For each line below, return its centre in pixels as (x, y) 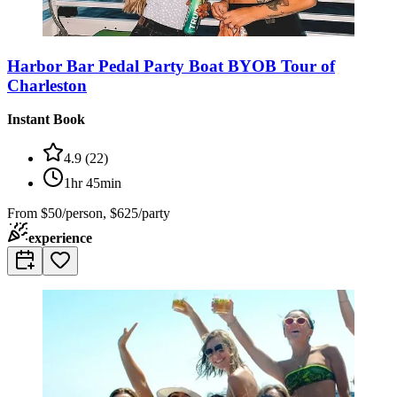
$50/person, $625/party (105, 214)
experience (60, 238)
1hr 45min (93, 183)
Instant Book (46, 120)
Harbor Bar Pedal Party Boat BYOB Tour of (171, 66)
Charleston (47, 85)
